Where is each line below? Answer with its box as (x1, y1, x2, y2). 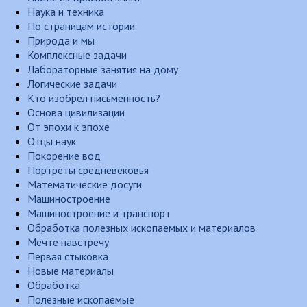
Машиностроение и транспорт (27, 206, 171, 220)
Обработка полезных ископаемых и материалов (27, 221, 256, 234)
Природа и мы (27, 34, 95, 47)
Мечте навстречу (27, 235, 109, 249)
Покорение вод (27, 149, 101, 162)
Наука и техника (27, 5, 104, 19)
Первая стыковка (27, 249, 108, 263)
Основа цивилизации (27, 106, 125, 119)
